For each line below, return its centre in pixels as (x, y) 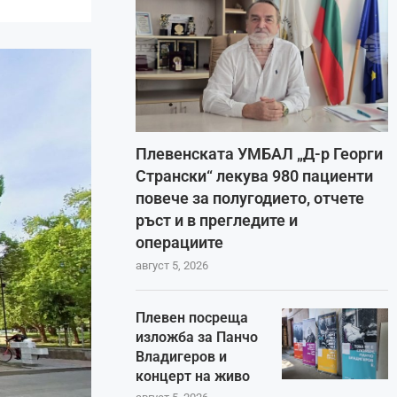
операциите (180, 243)
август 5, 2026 (172, 266)
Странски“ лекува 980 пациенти (255, 176)
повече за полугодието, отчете (250, 198)
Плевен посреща (192, 318)
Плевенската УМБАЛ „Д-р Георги (260, 154)
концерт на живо (193, 377)
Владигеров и (182, 357)
